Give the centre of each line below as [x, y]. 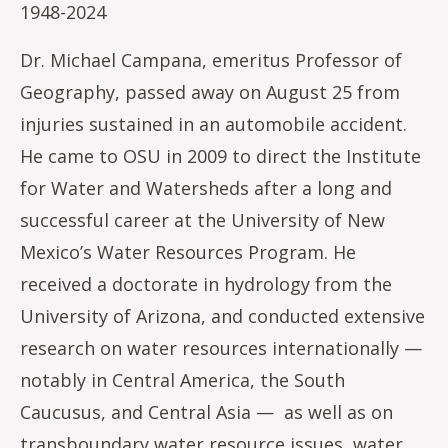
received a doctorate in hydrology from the [206, 284]
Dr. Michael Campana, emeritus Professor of [211, 60]
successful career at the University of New [202, 220]
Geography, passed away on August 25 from [210, 92]
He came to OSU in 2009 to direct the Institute [220, 156]
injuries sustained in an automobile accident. [213, 124]
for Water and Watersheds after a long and [206, 188]
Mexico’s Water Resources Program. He [188, 252]
